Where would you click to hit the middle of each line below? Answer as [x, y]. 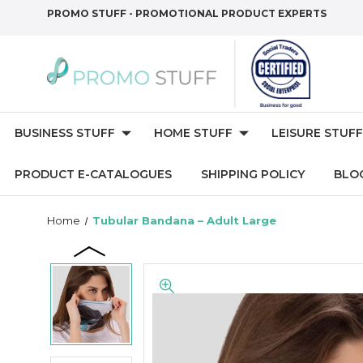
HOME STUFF [193, 133]
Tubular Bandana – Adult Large [184, 220]
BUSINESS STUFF [65, 133]
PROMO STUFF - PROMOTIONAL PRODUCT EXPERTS [187, 13]
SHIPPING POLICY [253, 174]
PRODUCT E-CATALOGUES [93, 174]
